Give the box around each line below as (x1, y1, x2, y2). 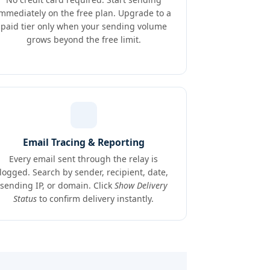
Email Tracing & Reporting (22, 136, 145, 149)
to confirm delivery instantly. (37, 193, 154, 204)
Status (13, 193, 37, 204)
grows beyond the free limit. (26, 34, 141, 45)
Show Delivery (114, 180, 168, 191)
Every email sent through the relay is (9, 153, 159, 165)
